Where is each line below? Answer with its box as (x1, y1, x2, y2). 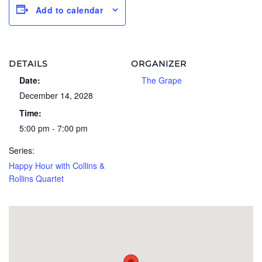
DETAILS (9, 58, 48, 69)
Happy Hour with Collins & (9, 159, 105, 171)
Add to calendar (36, 4, 104, 16)
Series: (9, 144, 35, 156)
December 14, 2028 (19, 89, 94, 101)
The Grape (142, 74, 182, 86)
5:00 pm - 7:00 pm (19, 122, 88, 134)
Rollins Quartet (9, 172, 64, 184)
